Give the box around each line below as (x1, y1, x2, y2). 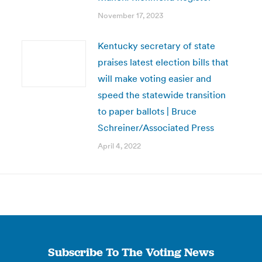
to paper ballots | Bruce (97, 105, 196, 117)
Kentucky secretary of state (97, 40, 215, 51)
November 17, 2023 (97, 11, 163, 20)
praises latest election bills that (97, 56, 229, 68)
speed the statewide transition (97, 89, 226, 101)
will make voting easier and (97, 73, 211, 84)
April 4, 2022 (97, 141, 141, 151)
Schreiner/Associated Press (97, 122, 214, 133)
